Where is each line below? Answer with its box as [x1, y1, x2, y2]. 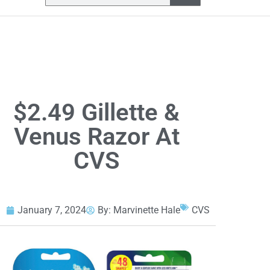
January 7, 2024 [17, 204, 86, 216]
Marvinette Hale [113, 204, 180, 216]
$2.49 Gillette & [13, 98, 180, 127]
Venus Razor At [13, 122, 180, 151]
